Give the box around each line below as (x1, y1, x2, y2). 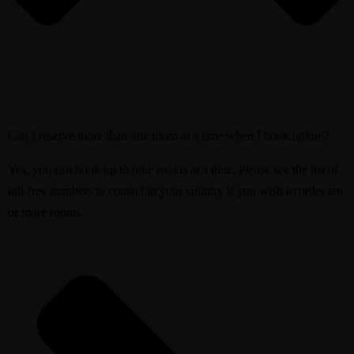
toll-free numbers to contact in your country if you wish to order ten (8, 183, 343, 198)
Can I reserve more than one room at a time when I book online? (8, 128, 329, 142)
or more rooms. (8, 205, 84, 219)
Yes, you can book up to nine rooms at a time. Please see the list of (8, 162, 338, 176)
